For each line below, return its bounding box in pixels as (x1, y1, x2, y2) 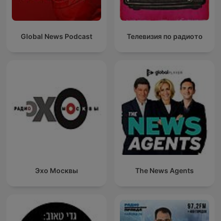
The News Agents (135, 166, 194, 175)
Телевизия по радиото (126, 32, 203, 41)
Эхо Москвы (35, 166, 78, 175)
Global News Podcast (21, 32, 92, 41)
